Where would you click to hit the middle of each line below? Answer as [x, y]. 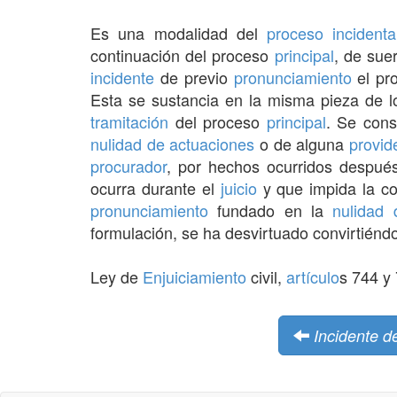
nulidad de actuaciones [173, 143]
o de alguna [302, 143]
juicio [238, 187]
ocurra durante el [156, 187]
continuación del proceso [183, 54]
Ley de [117, 276]
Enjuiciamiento [195, 276]
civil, [266, 276]
